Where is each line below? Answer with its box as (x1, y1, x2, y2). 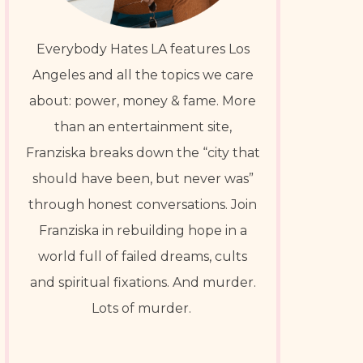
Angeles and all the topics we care (32, 67, 254, 83)
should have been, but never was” (32, 171, 254, 186)
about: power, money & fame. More (29, 93, 256, 109)
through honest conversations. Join (28, 197, 257, 212)
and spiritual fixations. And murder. (29, 275, 256, 290)
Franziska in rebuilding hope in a (38, 223, 247, 238)
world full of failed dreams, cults (38, 249, 247, 264)
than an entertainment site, (53, 119, 232, 135)
